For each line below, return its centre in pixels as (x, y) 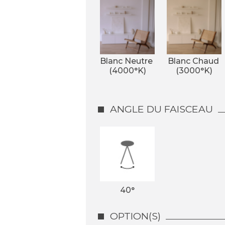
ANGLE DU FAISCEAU (161, 109)
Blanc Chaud (194, 61)
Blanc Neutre (127, 61)
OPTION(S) (135, 216)
